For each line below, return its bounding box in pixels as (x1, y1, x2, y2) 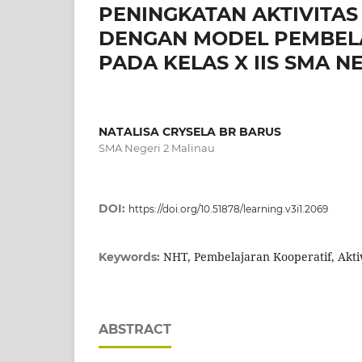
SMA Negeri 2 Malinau (99, 141, 215, 154)
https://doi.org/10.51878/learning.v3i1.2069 (128, 202, 328, 215)
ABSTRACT (99, 321, 171, 337)
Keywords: (99, 249, 163, 264)
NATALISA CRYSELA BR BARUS (99, 124, 281, 139)
